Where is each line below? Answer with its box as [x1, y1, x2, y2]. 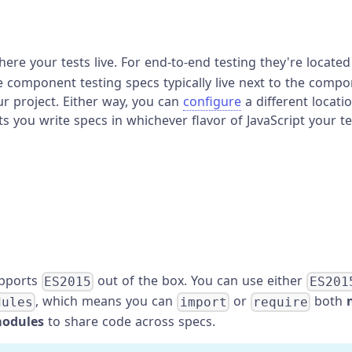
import [179, 294, 227, 310]
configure [183, 92, 241, 110]
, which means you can [35, 292, 178, 310]
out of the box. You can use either [93, 272, 307, 290]
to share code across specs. [44, 312, 215, 330]
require [252, 294, 308, 310]
